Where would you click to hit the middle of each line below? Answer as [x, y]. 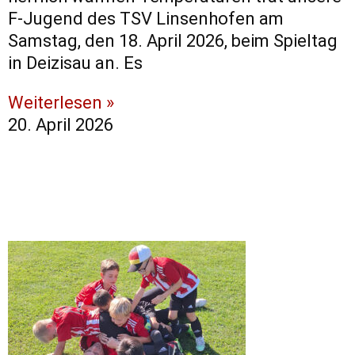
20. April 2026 [61, 125]
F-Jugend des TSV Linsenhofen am [146, 19]
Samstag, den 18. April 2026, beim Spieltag [173, 41]
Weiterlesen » [61, 103]
